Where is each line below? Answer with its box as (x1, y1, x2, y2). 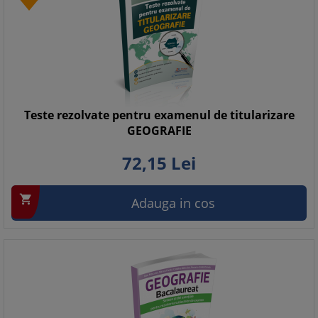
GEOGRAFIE (126, 123, 192, 138)
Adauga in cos (131, 194, 215, 212)
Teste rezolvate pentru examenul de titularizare (23, 107, 295, 123)
